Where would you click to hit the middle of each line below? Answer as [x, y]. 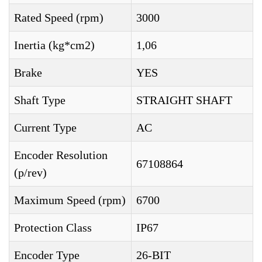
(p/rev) [30, 173]
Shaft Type [40, 100]
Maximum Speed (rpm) [70, 200]
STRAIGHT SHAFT [184, 100]
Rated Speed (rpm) [59, 18]
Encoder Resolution [61, 155]
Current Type [45, 127]
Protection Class [53, 227]
